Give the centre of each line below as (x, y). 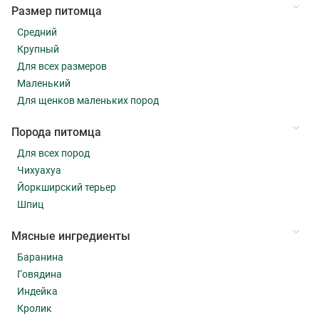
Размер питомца (57, 11)
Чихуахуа (39, 170)
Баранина (40, 257)
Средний (37, 32)
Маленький (44, 83)
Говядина (40, 274)
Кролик (35, 308)
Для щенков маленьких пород (88, 100)
